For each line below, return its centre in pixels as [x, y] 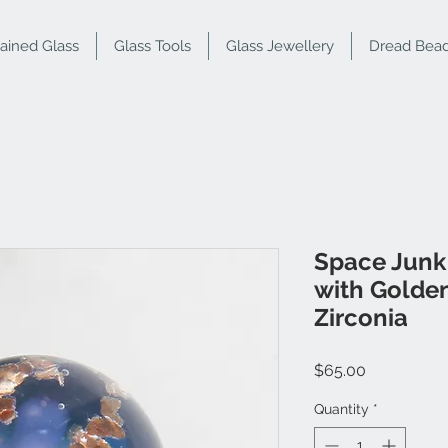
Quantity [341, 409]
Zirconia [361, 318]
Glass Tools [152, 46]
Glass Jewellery [280, 46]
